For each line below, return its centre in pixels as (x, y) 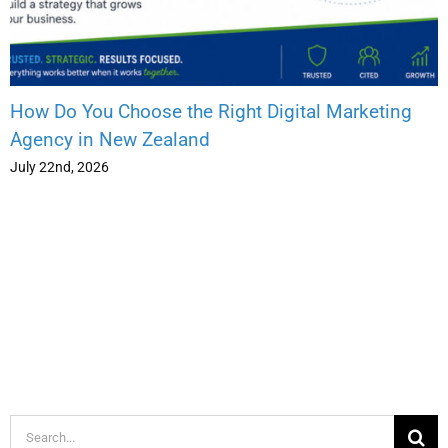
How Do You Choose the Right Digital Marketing (211, 112)
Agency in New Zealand (110, 140)
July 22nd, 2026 (59, 167)
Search (37, 431)
